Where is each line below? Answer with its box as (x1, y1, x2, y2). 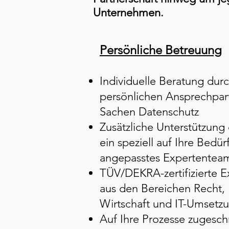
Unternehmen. (93, 6, 164, 19)
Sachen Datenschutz (100, 105, 199, 119)
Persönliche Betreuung (100, 42, 222, 57)
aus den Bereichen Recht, (100, 181, 225, 195)
